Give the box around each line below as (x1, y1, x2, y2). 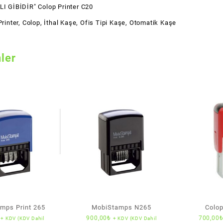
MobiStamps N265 (91, 204, 151, 212)
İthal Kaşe (44, 18, 77, 26)
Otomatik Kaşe (129, 18, 177, 26)
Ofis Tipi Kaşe (80, 18, 126, 26)
